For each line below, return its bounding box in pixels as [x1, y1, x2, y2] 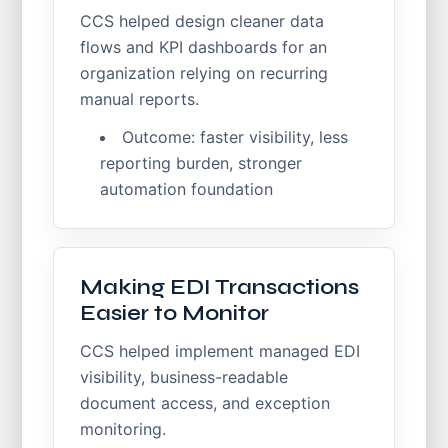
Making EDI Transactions [80, 274, 360, 300]
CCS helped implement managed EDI [80, 341, 361, 361]
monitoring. [80, 419, 167, 439]
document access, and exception [80, 393, 331, 413]
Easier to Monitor [80, 300, 270, 326]
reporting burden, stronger [100, 153, 303, 173]
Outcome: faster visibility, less [122, 127, 349, 147]
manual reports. [80, 89, 200, 109]
